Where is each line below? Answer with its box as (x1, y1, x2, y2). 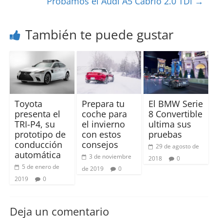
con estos (81, 128, 121, 141)
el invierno (81, 118, 125, 130)
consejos (81, 139, 118, 151)
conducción (14, 139, 62, 151)
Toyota (14, 98, 42, 110)
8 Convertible (148, 108, 203, 120)
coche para (81, 108, 127, 120)
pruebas (148, 128, 182, 141)
